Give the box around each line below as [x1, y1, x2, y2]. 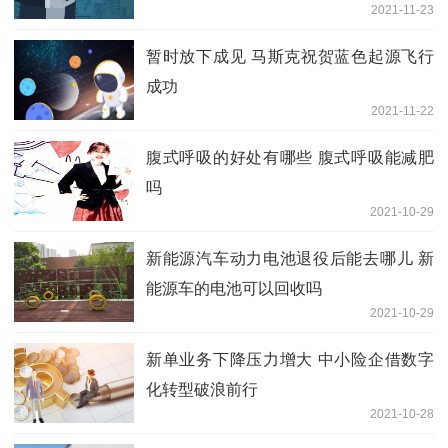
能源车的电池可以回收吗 [146, 279, 322, 297]
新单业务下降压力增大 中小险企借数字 [146, 350, 434, 368]
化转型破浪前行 [146, 380, 258, 398]
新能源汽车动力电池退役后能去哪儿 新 [146, 249, 434, 267]
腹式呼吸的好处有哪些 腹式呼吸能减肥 [146, 148, 434, 166]
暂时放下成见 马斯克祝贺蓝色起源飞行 [146, 47, 434, 65]
